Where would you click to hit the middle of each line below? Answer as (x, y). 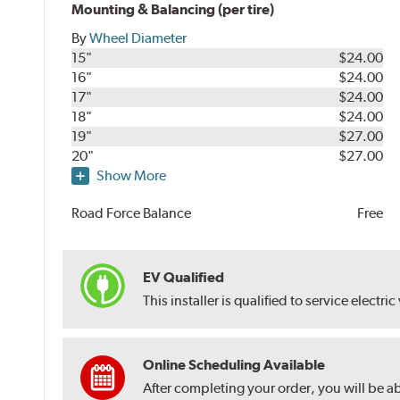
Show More (132, 176)
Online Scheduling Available (234, 365)
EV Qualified (184, 278)
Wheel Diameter (138, 38)
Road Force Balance (132, 213)
